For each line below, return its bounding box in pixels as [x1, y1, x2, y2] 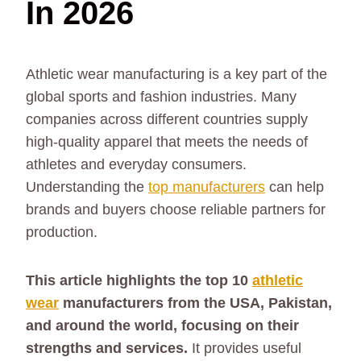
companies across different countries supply [26, 111, 308, 128]
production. [26, 224, 98, 241]
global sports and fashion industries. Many [26, 89, 297, 106]
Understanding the [26, 179, 148, 196]
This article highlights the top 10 [26, 272, 252, 289]
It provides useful [188, 340, 301, 357]
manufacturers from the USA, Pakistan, [59, 295, 332, 312]
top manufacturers [148, 179, 265, 196]
